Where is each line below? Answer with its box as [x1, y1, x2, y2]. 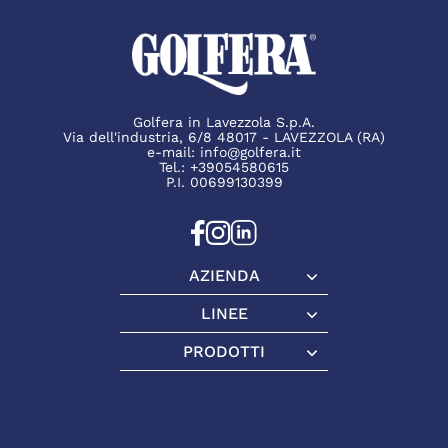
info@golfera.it [200, 144, 301, 161]
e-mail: [147, 144, 200, 161]
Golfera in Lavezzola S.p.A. [133, 114, 315, 131]
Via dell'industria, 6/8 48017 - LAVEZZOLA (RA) [63, 129, 385, 146]
